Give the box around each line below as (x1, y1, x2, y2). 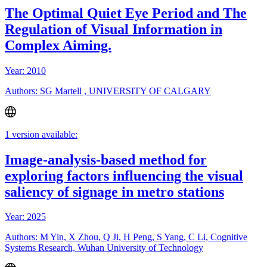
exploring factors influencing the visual (5, 167, 243, 184)
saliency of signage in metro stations (5, 184, 224, 200)
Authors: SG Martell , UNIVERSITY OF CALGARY (5, 86, 211, 97)
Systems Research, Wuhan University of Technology (5, 243, 203, 253)
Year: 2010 (5, 66, 46, 76)
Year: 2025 (5, 212, 46, 222)
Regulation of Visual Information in (5, 21, 222, 38)
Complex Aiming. (5, 38, 111, 54)
